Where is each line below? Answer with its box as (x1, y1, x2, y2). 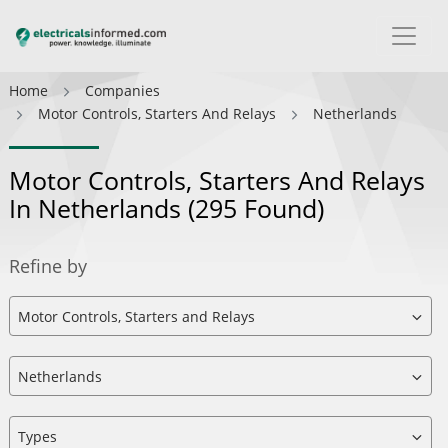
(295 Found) (188, 191, 324, 225)
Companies (85, 81, 160, 100)
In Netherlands (9, 191, 188, 225)
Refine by (9, 254, 87, 278)
